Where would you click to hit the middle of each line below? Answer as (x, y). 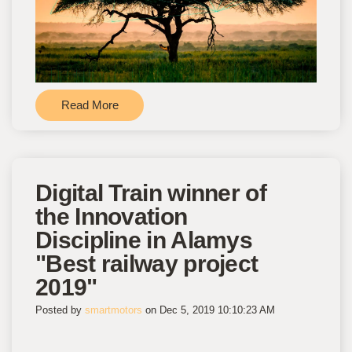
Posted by (60, 310)
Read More (90, 104)
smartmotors (114, 310)
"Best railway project (147, 263)
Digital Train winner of (151, 192)
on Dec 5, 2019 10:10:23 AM (209, 310)
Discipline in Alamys (144, 240)
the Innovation (112, 216)
